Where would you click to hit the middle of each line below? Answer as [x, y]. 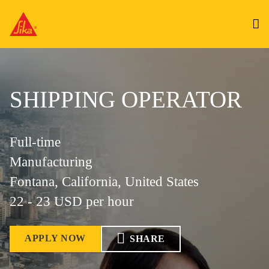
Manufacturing [51, 162]
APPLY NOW [55, 238]
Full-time [35, 142]
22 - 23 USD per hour [72, 201]
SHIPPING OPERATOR [126, 99]
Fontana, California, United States [104, 182]
